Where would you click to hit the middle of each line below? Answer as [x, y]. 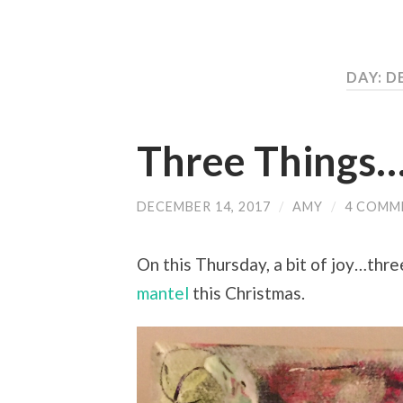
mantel [163, 293]
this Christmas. [247, 293]
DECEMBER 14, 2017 [204, 206]
